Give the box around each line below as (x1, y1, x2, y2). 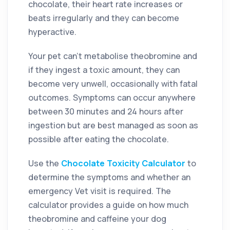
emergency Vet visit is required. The (28, 185, 171, 197)
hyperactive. (28, 26, 76, 37)
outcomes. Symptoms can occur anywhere (28, 91, 196, 103)
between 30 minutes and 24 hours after (28, 105, 183, 117)
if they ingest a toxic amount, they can (28, 64, 180, 75)
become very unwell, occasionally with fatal (28, 78, 198, 89)
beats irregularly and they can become (28, 12, 179, 24)
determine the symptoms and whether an (28, 171, 190, 183)
